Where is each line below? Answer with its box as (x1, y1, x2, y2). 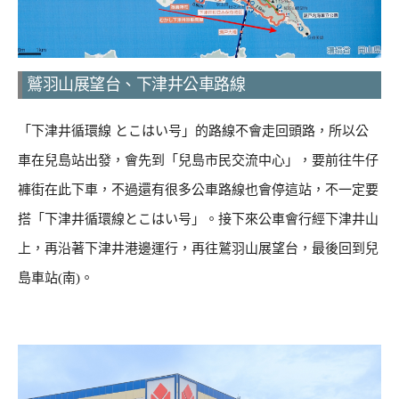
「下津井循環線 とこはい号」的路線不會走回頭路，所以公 (18, 123, 369, 138)
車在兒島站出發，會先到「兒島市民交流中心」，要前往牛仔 (18, 152, 379, 167)
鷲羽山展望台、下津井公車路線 (27, 75, 245, 94)
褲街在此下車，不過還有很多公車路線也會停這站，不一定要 (18, 182, 379, 197)
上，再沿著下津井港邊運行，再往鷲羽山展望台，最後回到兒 (18, 240, 379, 256)
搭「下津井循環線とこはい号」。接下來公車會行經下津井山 (18, 211, 379, 226)
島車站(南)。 (18, 270, 94, 285)
